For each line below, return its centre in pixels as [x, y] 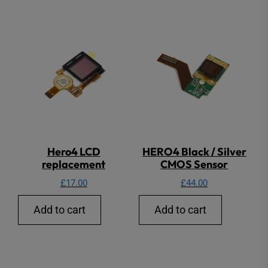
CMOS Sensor [194, 165]
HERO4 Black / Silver [194, 152]
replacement [74, 165]
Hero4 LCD [74, 152]
